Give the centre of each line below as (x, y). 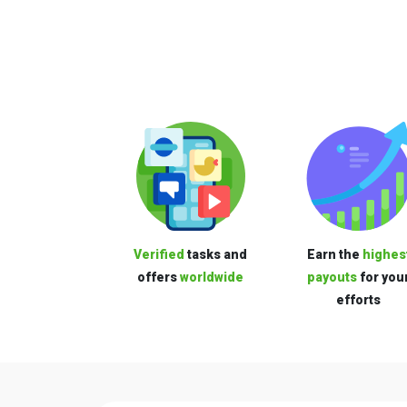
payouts (332, 278)
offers (159, 278)
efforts (358, 300)
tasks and (217, 255)
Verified (160, 255)
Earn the (334, 255)
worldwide (212, 278)
